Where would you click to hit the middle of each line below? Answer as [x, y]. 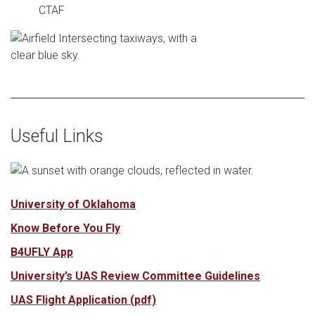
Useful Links [57, 136]
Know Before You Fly [65, 228]
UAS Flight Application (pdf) [83, 300]
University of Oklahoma [73, 204]
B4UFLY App [42, 252]
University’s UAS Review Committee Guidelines [135, 276]
